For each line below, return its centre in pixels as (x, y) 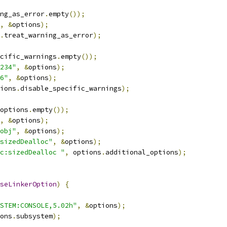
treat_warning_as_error (49, 35)
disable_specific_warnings (71, 88)
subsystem (34, 216)
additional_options (142, 152)
